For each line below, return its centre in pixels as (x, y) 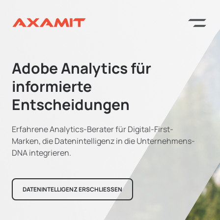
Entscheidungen (71, 104)
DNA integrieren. (41, 153)
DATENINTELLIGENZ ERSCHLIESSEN (72, 189)
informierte (52, 86)
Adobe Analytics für (82, 68)
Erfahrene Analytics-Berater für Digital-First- (93, 129)
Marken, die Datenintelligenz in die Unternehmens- (103, 141)
